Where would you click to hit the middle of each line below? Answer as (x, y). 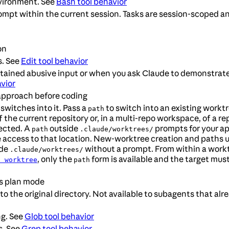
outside (64, 129)
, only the (55, 159)
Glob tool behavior (59, 216)
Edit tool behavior (54, 61)
